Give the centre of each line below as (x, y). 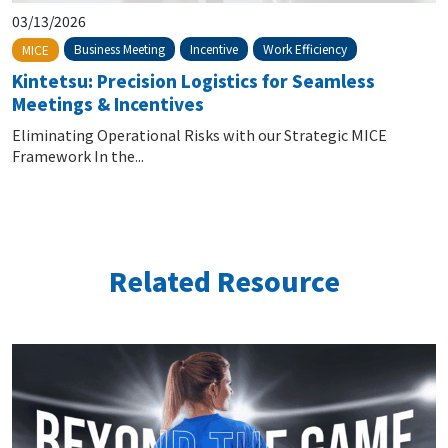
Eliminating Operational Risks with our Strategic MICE (199, 135)
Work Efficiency (305, 49)
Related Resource (224, 281)
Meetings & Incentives (108, 104)
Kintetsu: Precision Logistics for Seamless (193, 81)
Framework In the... (78, 156)
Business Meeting (119, 49)
